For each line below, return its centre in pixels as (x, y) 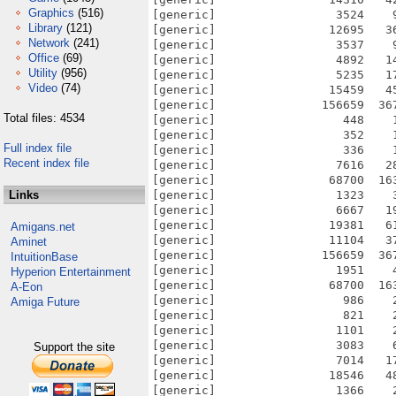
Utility (43, 73)
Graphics (51, 13)
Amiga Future (45, 302)
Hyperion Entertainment (71, 272)
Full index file (38, 148)
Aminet (29, 242)
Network (49, 43)
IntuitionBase (44, 257)
